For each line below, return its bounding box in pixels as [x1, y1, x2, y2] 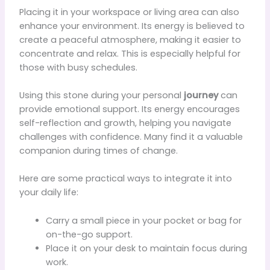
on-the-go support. [45, 228, 133, 240]
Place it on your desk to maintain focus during [45, 242, 247, 254]
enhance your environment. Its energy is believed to [19, 19, 245, 32]
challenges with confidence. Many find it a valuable [19, 131, 243, 143]
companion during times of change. [19, 145, 178, 157]
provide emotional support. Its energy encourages [19, 103, 240, 116]
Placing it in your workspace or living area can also [19, 5, 239, 18]
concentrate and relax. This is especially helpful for [19, 47, 240, 60]
